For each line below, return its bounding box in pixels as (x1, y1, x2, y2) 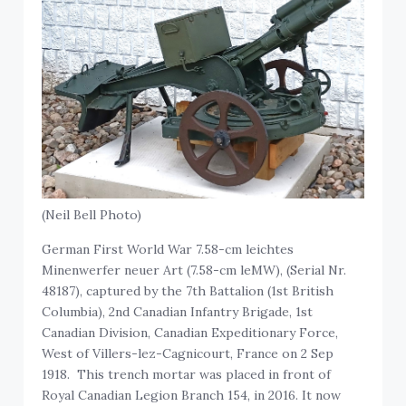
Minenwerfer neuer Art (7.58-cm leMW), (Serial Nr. (42, 261, 347, 278)
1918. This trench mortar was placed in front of (42, 365, 332, 382)
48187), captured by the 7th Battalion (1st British (42, 282, 334, 299)
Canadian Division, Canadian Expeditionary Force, (42, 324, 339, 341)
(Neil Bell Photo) (42, 206, 142, 223)
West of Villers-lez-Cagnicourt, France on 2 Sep (42, 344, 334, 362)
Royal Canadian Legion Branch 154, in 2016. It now (42, 386, 342, 403)
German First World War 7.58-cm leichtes (42, 240, 295, 257)
